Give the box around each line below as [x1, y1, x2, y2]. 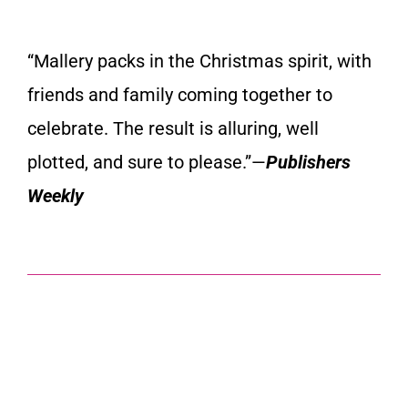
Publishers [266, 150, 351, 173]
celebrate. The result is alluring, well [27, 117, 319, 139]
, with [329, 49, 372, 72]
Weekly [27, 184, 84, 207]
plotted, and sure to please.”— [27, 150, 266, 173]
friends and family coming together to [27, 83, 332, 106]
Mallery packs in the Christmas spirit [34, 49, 329, 72]
